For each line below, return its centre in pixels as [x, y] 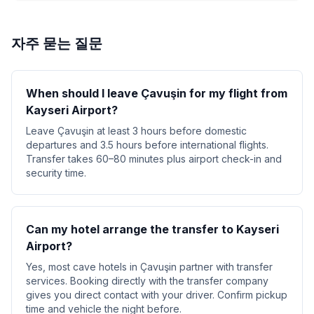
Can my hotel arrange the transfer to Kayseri [152, 229]
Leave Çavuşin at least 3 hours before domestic [136, 131]
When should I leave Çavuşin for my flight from [157, 93]
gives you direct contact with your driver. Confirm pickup [157, 295]
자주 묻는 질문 [57, 43]
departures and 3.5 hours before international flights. [147, 145]
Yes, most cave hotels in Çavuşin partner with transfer [149, 267]
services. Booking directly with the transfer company [147, 281]
